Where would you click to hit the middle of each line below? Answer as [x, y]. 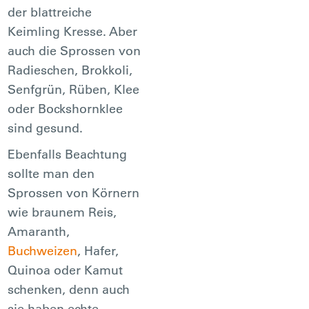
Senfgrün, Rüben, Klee [74, 89]
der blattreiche [50, 12]
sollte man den [51, 173]
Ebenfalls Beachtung [68, 154]
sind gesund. [46, 128]
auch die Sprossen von [74, 50]
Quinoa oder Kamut [66, 270]
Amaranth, [39, 231]
